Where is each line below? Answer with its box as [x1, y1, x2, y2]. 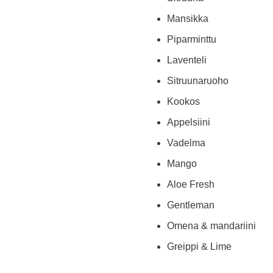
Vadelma [167, 138, 205, 148]
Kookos [167, 96, 200, 107]
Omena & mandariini [167, 221, 256, 231]
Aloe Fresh [167, 179, 214, 190]
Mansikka [167, 13, 208, 24]
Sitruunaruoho [167, 76, 229, 86]
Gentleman [167, 200, 214, 210]
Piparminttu [167, 34, 216, 44]
